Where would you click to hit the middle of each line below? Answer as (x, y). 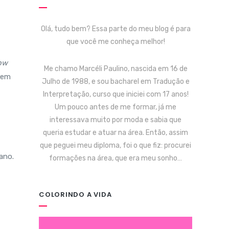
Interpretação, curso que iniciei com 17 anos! (116, 94)
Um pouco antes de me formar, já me (116, 107)
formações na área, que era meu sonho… (116, 158)
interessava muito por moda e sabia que (116, 120)
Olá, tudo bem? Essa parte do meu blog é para (116, 29)
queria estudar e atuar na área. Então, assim (116, 133)
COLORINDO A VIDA (75, 194)
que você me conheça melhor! (116, 42)
